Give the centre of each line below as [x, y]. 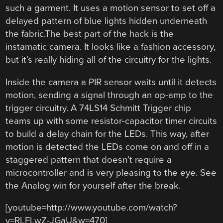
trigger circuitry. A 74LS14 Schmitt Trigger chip [99, 108]
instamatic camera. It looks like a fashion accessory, [111, 47]
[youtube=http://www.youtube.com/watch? [92, 208]
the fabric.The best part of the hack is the [90, 34]
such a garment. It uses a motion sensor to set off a [111, 8]
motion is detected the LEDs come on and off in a [108, 147]
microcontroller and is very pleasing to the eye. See [111, 172]
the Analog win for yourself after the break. [93, 185]
